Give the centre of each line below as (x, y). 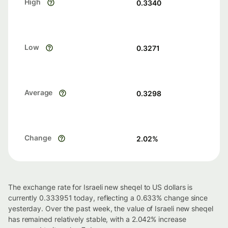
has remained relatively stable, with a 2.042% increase (97, 219)
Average (39, 93)
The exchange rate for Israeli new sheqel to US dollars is (101, 187)
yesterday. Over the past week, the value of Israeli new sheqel (111, 208)
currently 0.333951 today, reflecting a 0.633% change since (108, 198)
